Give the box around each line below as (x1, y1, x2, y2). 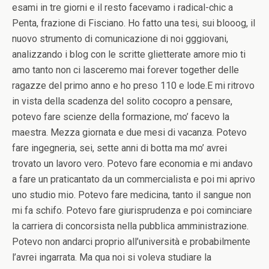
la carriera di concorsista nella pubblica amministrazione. (12, 220, 249, 232)
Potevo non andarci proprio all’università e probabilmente (12, 236, 250, 247)
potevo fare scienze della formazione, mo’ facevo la (12, 111, 229, 122)
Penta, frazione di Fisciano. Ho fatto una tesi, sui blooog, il (12, 17, 255, 29)
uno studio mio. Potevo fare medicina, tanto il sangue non (12, 189, 251, 201)
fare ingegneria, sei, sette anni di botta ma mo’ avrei (12, 142, 227, 154)
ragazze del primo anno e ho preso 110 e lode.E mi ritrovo (12, 80, 255, 91)
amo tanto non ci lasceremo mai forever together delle (12, 64, 239, 76)
